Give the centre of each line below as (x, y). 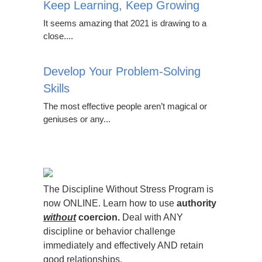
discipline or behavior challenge (109, 231)
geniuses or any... (77, 119)
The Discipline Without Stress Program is (128, 189)
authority (196, 203)
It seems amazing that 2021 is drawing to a (125, 23)
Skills (56, 88)
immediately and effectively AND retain (123, 245)
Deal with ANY (151, 217)
